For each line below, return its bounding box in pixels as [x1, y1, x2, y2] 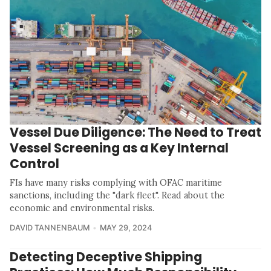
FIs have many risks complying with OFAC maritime [10, 177, 222, 189]
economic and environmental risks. [10, 203, 154, 214]
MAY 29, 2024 [99, 223, 152, 233]
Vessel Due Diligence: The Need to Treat [10, 123, 261, 142]
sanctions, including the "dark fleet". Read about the [10, 190, 224, 201]
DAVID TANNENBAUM [10, 223, 90, 233]
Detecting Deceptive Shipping [10, 248, 202, 266]
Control [10, 155, 59, 173]
